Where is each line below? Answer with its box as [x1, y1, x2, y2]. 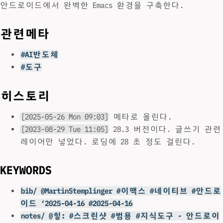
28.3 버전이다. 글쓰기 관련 [109, 124, 222, 134]
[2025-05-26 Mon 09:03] [20, 111, 109, 121]
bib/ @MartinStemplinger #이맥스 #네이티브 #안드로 [20, 186, 221, 196]
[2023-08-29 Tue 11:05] [20, 124, 109, 134]
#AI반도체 [20, 50, 58, 60]
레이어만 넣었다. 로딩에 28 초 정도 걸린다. [20, 136, 195, 146]
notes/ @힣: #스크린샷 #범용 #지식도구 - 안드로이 [20, 211, 220, 221]
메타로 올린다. [109, 111, 172, 121]
